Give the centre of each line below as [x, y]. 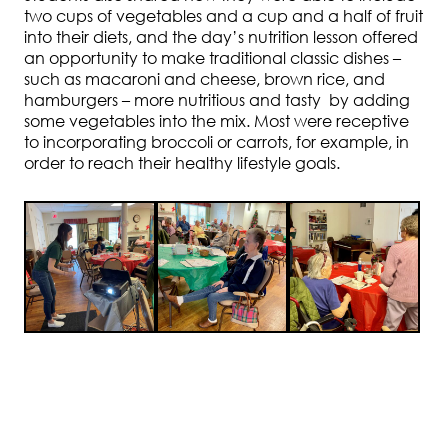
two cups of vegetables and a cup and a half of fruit [223, 16]
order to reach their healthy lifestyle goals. [182, 163]
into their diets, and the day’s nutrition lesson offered [221, 37]
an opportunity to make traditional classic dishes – [212, 58]
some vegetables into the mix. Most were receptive [216, 121]
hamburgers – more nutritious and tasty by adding [217, 100]
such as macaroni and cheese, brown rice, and [204, 79]
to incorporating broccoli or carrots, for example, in [216, 142]
